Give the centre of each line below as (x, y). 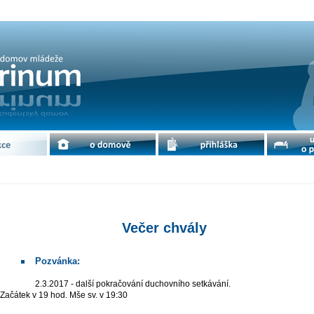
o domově (103, 144)
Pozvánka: (57, 261)
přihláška (211, 144)
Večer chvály (164, 228)
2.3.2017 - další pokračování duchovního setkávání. (136, 284)
